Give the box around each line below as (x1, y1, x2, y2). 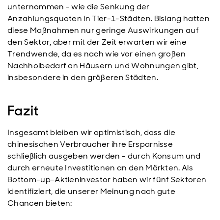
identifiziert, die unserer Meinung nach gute (7, 186, 176, 196)
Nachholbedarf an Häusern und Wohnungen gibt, (7, 60, 199, 71)
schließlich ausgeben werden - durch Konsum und (7, 151, 201, 161)
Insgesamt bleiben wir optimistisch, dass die (7, 127, 176, 137)
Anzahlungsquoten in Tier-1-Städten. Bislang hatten (7, 13, 210, 24)
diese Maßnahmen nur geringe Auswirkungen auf (7, 25, 199, 35)
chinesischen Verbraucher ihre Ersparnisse (7, 139, 173, 149)
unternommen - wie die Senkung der (7, 1, 150, 12)
